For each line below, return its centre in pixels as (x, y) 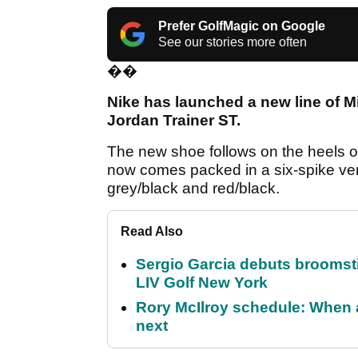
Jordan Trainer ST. (174, 121)
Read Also (152, 232)
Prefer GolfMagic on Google (242, 26)
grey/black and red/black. (193, 189)
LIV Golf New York (202, 283)
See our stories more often (233, 42)
